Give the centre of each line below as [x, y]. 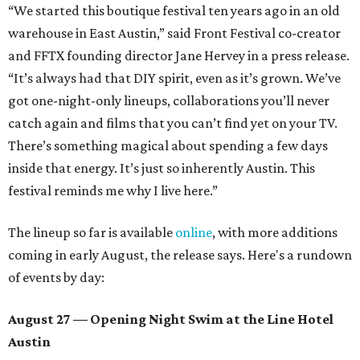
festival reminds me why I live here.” [113, 191]
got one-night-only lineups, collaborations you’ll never [169, 101]
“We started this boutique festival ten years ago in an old [174, 11]
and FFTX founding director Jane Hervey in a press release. [179, 56]
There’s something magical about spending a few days [168, 146]
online [194, 233]
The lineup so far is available [92, 233]
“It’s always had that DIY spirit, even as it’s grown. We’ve [174, 78]
